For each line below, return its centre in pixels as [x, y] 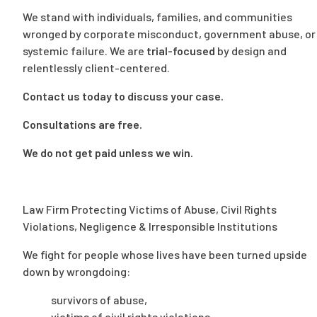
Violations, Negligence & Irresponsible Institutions [150, 226]
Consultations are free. [82, 125]
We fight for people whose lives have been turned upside [165, 255]
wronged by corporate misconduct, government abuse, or [169, 34]
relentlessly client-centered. [96, 68]
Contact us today [67, 96]
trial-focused [181, 51]
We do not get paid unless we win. [108, 153]
